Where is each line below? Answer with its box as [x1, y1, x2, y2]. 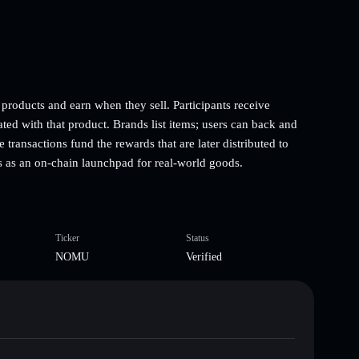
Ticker [54, 232, 79, 244]
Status [186, 232, 209, 244]
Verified [186, 250, 222, 263]
